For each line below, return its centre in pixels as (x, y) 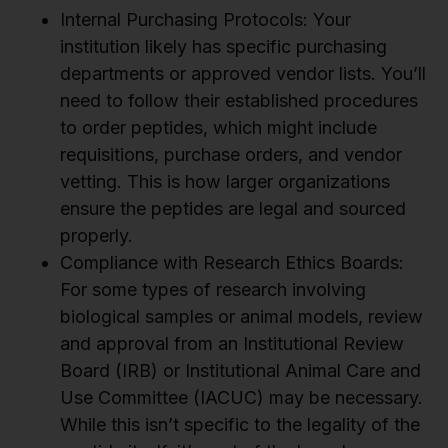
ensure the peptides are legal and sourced (233, 209)
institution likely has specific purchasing (223, 47)
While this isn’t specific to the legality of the (240, 425)
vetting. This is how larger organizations (225, 182)
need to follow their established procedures (239, 101)
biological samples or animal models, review (241, 317)
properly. (96, 236)
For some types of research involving (213, 290)
